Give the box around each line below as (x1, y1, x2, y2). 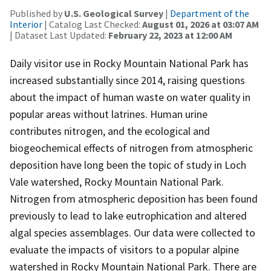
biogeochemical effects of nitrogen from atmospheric (10, 140, 253, 155)
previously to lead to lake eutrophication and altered (10, 208, 247, 223)
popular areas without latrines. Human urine (10, 106, 207, 121)
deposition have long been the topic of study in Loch (10, 157, 246, 172)
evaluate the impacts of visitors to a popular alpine (10, 242, 239, 256)
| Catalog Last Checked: (42, 18, 142, 30)
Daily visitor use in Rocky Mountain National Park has (10, 56, 249, 70)
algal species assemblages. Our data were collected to (10, 225, 255, 240)
